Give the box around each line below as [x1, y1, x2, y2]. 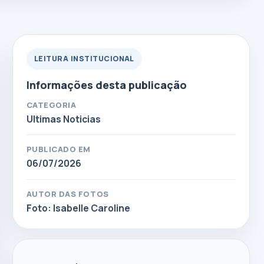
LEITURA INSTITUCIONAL [34, 54, 134, 64]
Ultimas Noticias [26, 112, 101, 126]
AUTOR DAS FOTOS [26, 188, 109, 199]
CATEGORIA [26, 99, 77, 110]
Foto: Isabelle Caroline [26, 201, 130, 214]
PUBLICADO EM [26, 144, 91, 155]
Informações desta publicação [26, 78, 187, 93]
